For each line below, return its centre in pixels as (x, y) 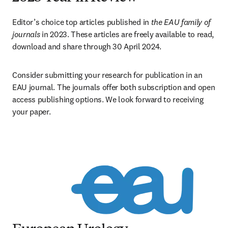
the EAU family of (181, 22)
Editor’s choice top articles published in (82, 22)
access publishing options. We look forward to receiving (108, 99)
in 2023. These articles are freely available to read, (127, 34)
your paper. (32, 111)
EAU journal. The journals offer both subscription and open (114, 87)
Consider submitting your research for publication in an (107, 75)
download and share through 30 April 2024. (87, 46)
